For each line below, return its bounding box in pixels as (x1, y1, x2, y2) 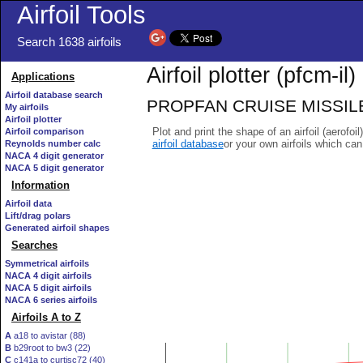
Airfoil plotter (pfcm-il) (147, 63, 356, 88)
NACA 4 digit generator (5, 151, 104, 160)
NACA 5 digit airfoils (5, 283, 92, 293)
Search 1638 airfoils (17, 36, 122, 49)
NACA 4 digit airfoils (5, 271, 92, 280)
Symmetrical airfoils (5, 258, 89, 268)
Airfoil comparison (5, 126, 84, 136)
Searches (11, 239, 58, 251)
